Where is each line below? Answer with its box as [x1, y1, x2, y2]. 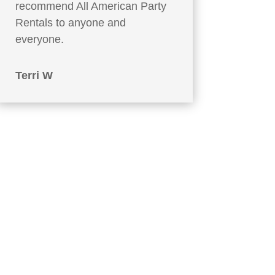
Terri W [15, 69, 53, 82]
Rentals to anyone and [15, 16, 126, 29]
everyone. [15, 33, 64, 45]
